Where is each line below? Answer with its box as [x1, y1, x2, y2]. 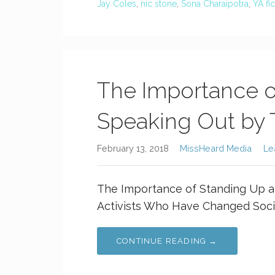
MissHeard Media [180, 143, 252, 153]
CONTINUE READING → [117, 236, 218, 246]
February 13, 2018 [97, 143, 169, 153]
